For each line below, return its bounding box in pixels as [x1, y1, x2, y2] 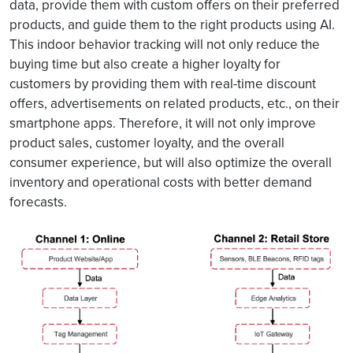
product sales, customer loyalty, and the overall [9, 133, 284, 152]
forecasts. [9, 192, 67, 211]
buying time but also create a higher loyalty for [9, 54, 281, 73]
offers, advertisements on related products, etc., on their [9, 94, 340, 113]
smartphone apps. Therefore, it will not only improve [9, 113, 316, 132]
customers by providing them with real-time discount [9, 74, 316, 93]
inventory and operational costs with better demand [9, 173, 312, 191]
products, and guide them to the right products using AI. [9, 15, 335, 34]
